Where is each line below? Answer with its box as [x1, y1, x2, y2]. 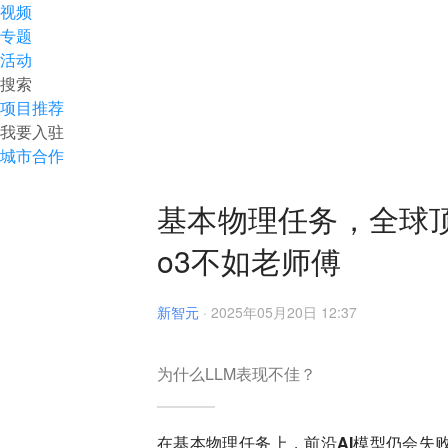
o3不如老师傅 [157, 239, 341, 282]
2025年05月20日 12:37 [211, 302, 357, 322]
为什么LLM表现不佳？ [157, 362, 316, 385]
